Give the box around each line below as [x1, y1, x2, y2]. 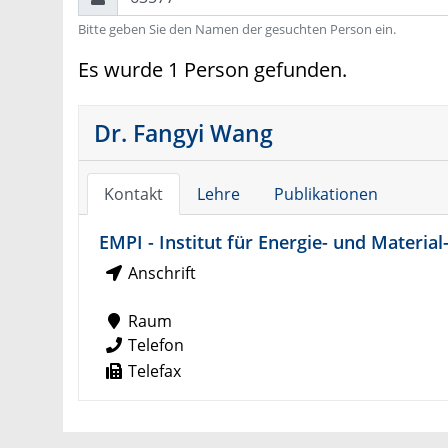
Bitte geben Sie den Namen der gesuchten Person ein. [78, 20, 396, 39]
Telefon [124, 334, 184, 357]
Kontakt [103, 183, 163, 206]
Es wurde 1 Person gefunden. [78, 56, 347, 84]
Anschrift [124, 262, 196, 285]
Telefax [124, 360, 181, 383]
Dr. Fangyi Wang [94, 117, 273, 150]
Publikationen [273, 183, 378, 206]
